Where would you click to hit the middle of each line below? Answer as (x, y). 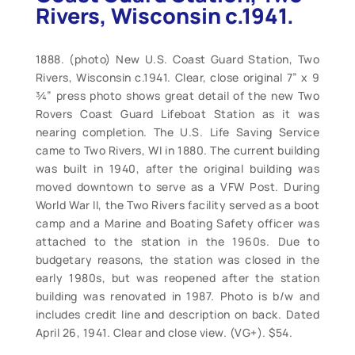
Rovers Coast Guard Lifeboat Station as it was (177, 113)
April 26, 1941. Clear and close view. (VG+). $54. (164, 332)
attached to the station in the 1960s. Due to (177, 241)
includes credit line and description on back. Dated (177, 314)
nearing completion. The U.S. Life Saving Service (177, 132)
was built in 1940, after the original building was (177, 168)
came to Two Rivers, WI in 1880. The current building (177, 150)
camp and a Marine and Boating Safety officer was (177, 223)
